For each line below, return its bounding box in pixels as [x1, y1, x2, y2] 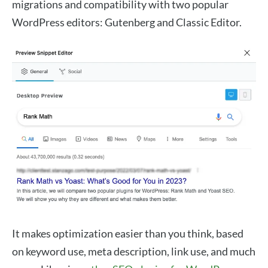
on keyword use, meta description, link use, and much [12, 245, 255, 258]
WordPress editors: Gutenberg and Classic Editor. [12, 16, 243, 29]
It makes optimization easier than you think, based [12, 227, 243, 240]
